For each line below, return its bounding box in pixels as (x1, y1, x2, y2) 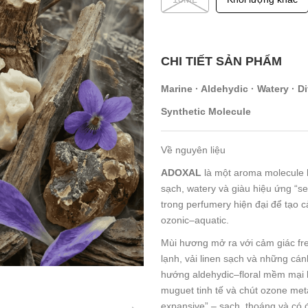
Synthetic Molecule (161, 105, 251, 117)
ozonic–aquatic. (161, 214, 229, 225)
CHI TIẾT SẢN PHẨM (161, 54, 282, 68)
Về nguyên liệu (161, 144, 225, 155)
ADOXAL (161, 166, 201, 178)
